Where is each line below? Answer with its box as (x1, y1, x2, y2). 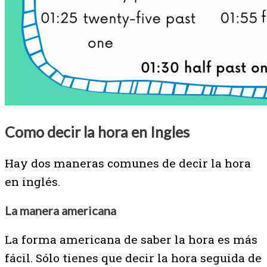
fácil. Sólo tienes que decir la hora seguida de (5, 250, 262, 266)
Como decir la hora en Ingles (5, 123, 190, 141)
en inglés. (5, 174, 63, 190)
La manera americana (5, 203, 116, 218)
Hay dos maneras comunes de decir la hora (5, 156, 251, 171)
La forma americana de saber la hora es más (5, 232, 257, 247)
